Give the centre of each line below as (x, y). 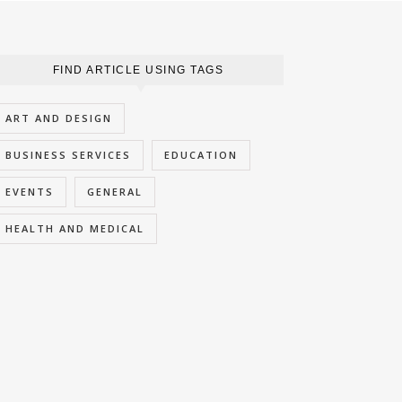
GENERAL (115, 192)
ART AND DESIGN (59, 118)
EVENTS (30, 192)
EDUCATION (201, 155)
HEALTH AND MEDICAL (75, 229)
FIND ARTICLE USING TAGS (138, 70)
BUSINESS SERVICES (68, 155)
